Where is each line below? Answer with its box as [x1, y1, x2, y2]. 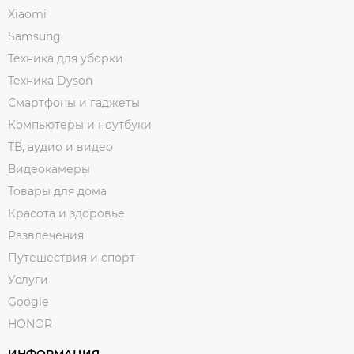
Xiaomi [8, 7, 47, 21]
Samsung [8, 29, 61, 43]
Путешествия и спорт [8, 250, 135, 265]
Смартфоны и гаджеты [8, 96, 140, 110]
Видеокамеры [8, 162, 90, 176]
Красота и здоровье [8, 206, 125, 220]
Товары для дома [8, 184, 107, 198]
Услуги [8, 273, 48, 287]
